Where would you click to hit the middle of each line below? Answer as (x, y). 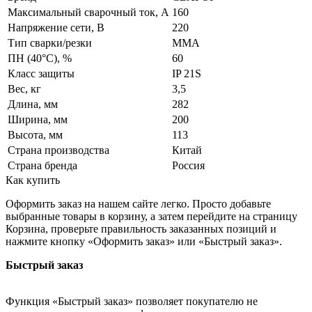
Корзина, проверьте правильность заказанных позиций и (141, 228)
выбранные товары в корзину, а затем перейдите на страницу (151, 216)
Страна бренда (42, 165)
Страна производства (58, 150)
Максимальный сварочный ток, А (88, 12)
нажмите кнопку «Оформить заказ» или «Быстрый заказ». (144, 241)
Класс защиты (41, 73)
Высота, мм (35, 134)
